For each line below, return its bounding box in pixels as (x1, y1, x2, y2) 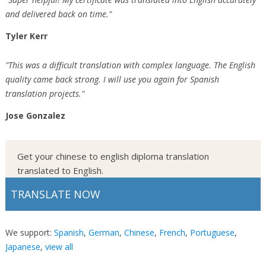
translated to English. (17, 164, 103, 176)
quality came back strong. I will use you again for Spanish (5, 73, 219, 85)
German (88, 226, 119, 238)
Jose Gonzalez (5, 109, 65, 121)
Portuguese (189, 226, 235, 238)
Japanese (5, 240, 40, 252)
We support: (5, 226, 54, 238)
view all (45, 240, 73, 252)
